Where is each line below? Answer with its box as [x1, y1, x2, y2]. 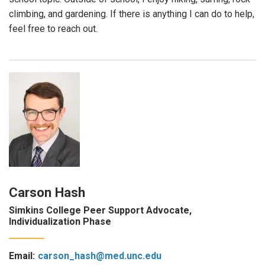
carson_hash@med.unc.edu [38, 250, 161, 262]
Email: [9, 250, 35, 262]
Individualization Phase [9, 215, 111, 227]
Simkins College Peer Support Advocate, [9, 204, 192, 216]
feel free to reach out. [9, 22, 98, 34]
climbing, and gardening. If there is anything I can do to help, [9, 8, 254, 20]
